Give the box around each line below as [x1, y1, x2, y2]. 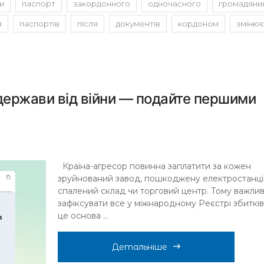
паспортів [19, 19, 60, 29]
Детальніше [111, 242, 167, 253]
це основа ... [57, 210, 108, 222]
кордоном [178, 19, 219, 29]
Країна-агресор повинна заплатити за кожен [57, 161, 251, 172]
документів [115, 19, 160, 29]
